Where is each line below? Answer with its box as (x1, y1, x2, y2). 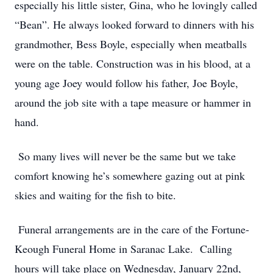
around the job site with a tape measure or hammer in (15, 95, 251, 110)
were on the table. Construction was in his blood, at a (15, 56, 250, 71)
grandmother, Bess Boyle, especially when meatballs (15, 37, 247, 51)
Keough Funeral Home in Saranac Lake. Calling (15, 241, 232, 256)
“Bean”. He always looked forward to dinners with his (15, 17, 254, 32)
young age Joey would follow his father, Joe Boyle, (15, 76, 238, 90)
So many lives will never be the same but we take (15, 149, 236, 163)
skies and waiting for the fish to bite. (15, 188, 183, 202)
